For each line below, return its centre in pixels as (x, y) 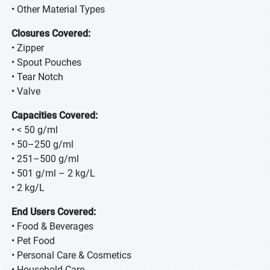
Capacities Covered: (55, 115)
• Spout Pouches (46, 62)
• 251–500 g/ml (45, 159)
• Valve (38, 91)
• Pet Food (33, 241)
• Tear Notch (37, 77)
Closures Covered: (51, 33)
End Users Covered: (54, 212)
